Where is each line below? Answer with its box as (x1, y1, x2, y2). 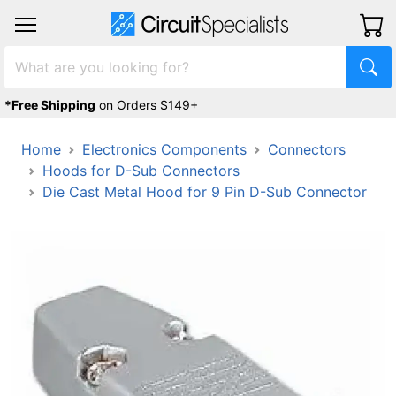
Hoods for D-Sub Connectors (42, 162, 240, 179)
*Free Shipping (4, 97, 95, 112)
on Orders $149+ (99, 97, 198, 112)
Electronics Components (82, 141, 247, 158)
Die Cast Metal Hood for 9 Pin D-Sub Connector (42, 183, 367, 201)
